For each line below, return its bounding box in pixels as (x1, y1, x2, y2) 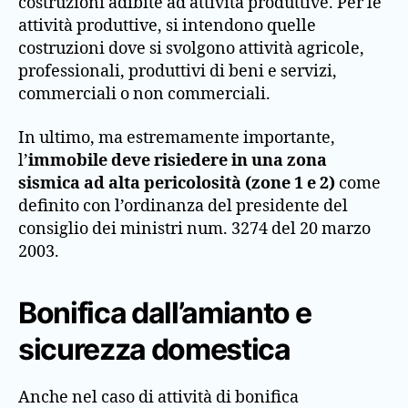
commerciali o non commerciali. (18, 84, 270, 105)
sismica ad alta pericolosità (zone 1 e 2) (18, 172, 335, 194)
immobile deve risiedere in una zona (28, 149, 327, 171)
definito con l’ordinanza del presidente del (18, 195, 348, 217)
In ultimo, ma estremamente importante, (18, 127, 335, 148)
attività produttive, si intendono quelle (18, 15, 316, 36)
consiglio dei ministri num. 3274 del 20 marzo (18, 218, 371, 240)
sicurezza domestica (18, 331, 291, 367)
